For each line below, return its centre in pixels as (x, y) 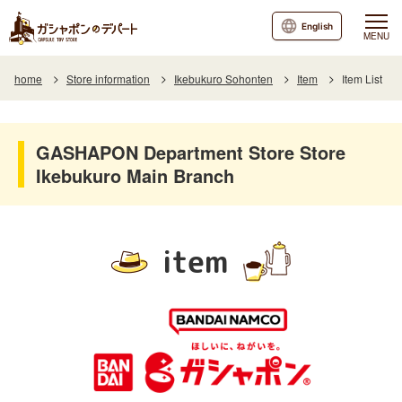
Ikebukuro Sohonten (223, 79)
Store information (108, 79)
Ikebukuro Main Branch (135, 175)
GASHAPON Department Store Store (191, 152)
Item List (362, 79)
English (317, 26)
